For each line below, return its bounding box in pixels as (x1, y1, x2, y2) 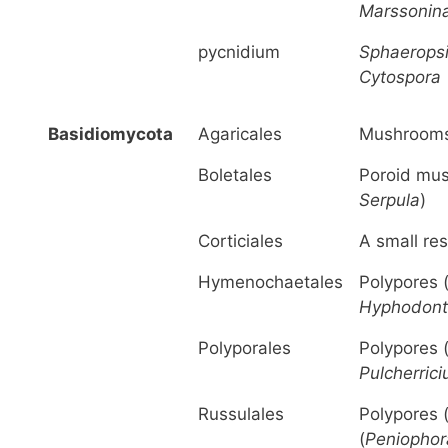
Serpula (359, 189, 420, 210)
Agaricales (198, 123, 282, 144)
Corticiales (198, 230, 283, 251)
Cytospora (359, 66, 441, 87)
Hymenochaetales (198, 271, 343, 292)
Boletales (198, 164, 272, 185)
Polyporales (198, 337, 291, 358)
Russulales (198, 403, 284, 424)
